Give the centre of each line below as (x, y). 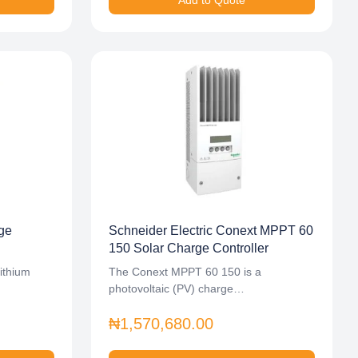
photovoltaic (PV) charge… (177, 288)
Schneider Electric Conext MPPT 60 (211, 231)
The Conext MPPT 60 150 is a (185, 272)
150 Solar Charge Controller (189, 248)
